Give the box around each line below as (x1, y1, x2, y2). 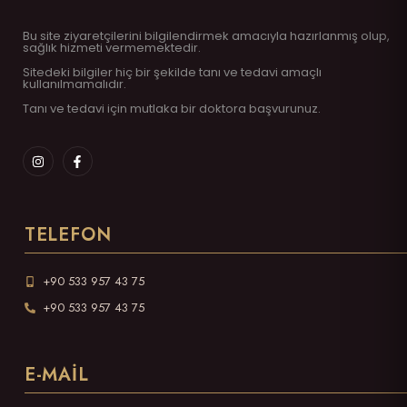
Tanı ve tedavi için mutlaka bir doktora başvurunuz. (23, 100, 321, 118)
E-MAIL (24, 362, 89, 389)
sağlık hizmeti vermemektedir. (23, 38, 201, 56)
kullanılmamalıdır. (23, 75, 126, 94)
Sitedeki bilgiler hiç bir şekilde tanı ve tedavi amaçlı (23, 64, 322, 82)
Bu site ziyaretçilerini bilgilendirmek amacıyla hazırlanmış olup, (23, 26, 390, 45)
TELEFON (24, 222, 112, 249)
